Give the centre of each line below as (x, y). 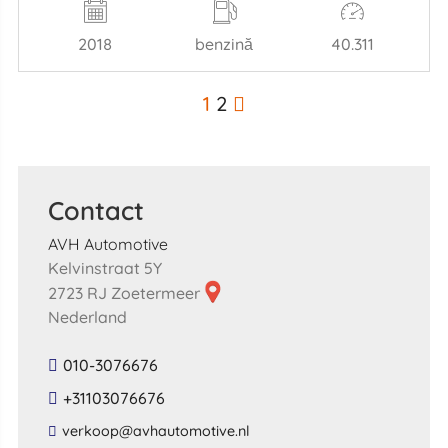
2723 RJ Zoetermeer (125, 293)
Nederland (87, 317)
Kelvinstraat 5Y (104, 268)
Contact (95, 210)
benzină (224, 44)
